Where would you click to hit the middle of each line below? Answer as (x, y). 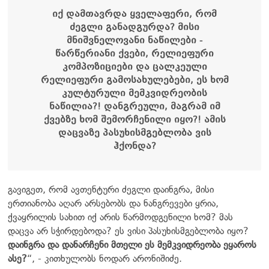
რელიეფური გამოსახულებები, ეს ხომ (134, 80)
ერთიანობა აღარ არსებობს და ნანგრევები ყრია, (113, 203)
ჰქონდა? (134, 146)
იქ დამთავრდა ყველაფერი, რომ (134, 14)
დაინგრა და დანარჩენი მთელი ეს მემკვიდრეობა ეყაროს (132, 244)
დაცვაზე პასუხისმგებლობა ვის (134, 132)
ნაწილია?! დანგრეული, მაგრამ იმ (134, 106)
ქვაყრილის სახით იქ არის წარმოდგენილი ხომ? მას (120, 217)
